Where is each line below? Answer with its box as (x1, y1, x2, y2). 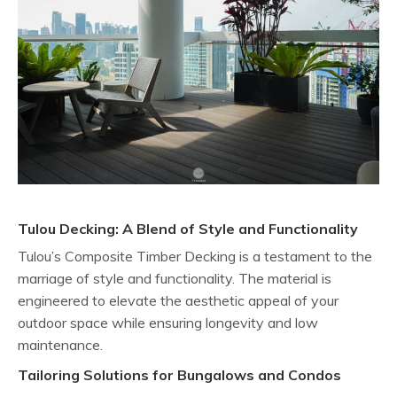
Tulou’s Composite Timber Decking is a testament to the (18, 247, 372, 266)
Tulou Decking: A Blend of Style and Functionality (18, 220, 358, 238)
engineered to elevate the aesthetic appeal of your (18, 292, 339, 310)
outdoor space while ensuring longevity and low (18, 314, 318, 332)
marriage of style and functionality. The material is (18, 269, 331, 288)
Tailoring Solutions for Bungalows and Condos (18, 366, 341, 385)
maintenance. (18, 336, 103, 354)
